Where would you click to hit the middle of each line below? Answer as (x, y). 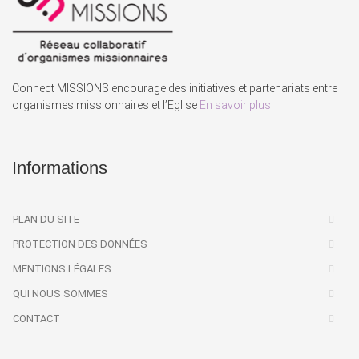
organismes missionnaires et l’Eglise (106, 105)
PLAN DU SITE (46, 219)
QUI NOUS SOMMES (61, 294)
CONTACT (36, 319)
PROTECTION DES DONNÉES (80, 244)
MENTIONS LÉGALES (62, 269)
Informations (60, 168)
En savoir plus (235, 105)
